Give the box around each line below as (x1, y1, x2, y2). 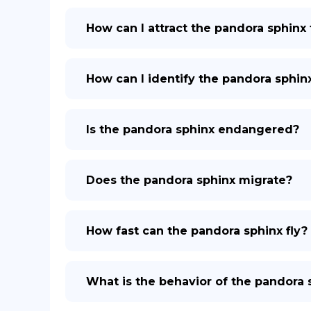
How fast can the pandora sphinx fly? (86, 224, 308, 237)
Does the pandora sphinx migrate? (86, 174, 292, 187)
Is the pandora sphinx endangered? (86, 123, 299, 136)
